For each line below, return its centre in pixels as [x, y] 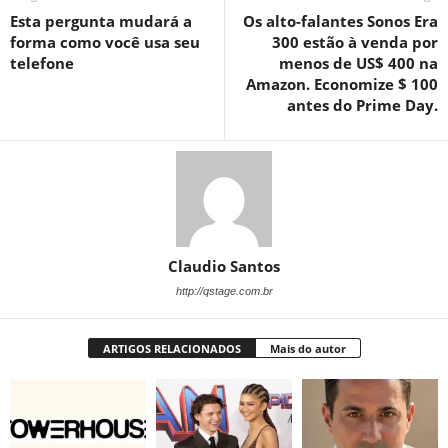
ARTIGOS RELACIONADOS [171, 348]
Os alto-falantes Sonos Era [340, 20]
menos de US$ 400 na [358, 62]
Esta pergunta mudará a [101, 20]
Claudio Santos [224, 265]
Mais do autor [307, 348]
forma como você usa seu [105, 41]
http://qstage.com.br [224, 290]
